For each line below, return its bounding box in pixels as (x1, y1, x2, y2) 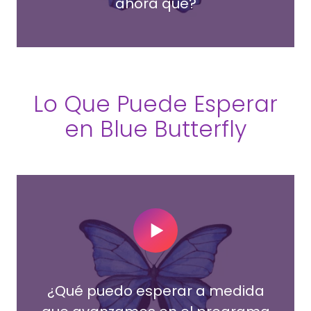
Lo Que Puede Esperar (33, 87, 278, 119)
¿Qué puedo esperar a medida (47, 280, 264, 301)
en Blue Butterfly (65, 112, 246, 144)
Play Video (189, 222, 245, 239)
